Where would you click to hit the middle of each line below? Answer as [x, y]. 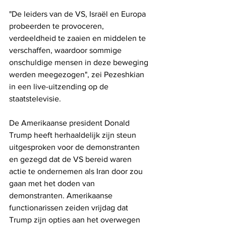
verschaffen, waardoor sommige [66, 50]
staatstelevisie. [35, 98]
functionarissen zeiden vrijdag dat [70, 207]
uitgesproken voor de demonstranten [75, 147]
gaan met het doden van [53, 183]
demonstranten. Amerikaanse [62, 195]
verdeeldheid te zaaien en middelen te [78, 38]
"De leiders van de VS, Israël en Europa [78, 14]
